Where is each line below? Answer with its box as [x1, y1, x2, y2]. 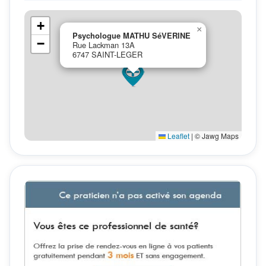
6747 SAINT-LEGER [72, 49, 142, 60]
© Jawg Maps [193, 131, 239, 141]
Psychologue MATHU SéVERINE [72, 30, 191, 41]
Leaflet [166, 131, 189, 141]
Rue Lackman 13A [72, 39, 135, 50]
